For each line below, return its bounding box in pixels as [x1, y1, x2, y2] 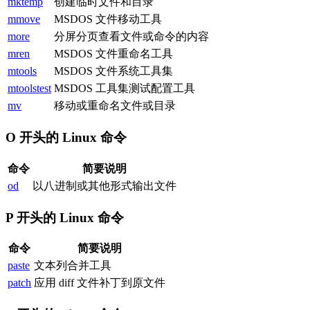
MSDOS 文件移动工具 [54, 13, 162, 26]
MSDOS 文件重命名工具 [54, 48, 173, 60]
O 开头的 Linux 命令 [6, 130, 127, 145]
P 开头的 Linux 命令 [6, 210, 124, 225]
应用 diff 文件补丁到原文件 [34, 277, 165, 289]
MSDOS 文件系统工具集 [54, 65, 173, 77]
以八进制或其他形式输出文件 [33, 179, 176, 192]
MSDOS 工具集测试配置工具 [54, 82, 195, 95]
